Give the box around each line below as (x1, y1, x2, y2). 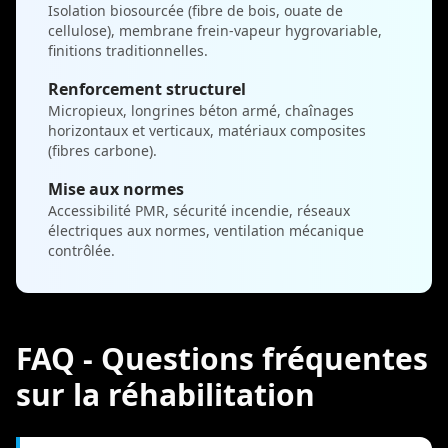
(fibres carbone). (48, 140, 157, 160)
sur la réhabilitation (16, 373, 315, 415)
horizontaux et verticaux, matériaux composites (48, 120, 366, 140)
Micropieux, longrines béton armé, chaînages (48, 100, 354, 120)
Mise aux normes (48, 177, 184, 200)
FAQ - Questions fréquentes (16, 337, 428, 379)
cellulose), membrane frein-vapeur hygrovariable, (48, 20, 382, 40)
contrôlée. (48, 240, 115, 260)
